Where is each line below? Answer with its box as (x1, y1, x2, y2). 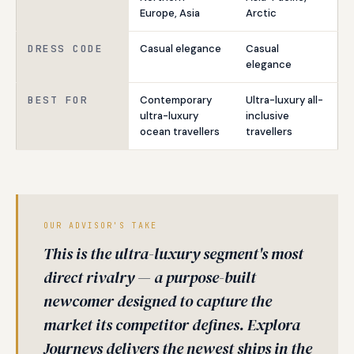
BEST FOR (28, 93, 88, 107)
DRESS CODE (28, 42, 103, 55)
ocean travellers (140, 125, 220, 138)
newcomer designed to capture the (43, 290, 272, 312)
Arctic (246, 6, 277, 20)
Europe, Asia (140, 6, 200, 20)
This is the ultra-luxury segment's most (43, 243, 303, 265)
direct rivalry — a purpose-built (43, 266, 256, 288)
